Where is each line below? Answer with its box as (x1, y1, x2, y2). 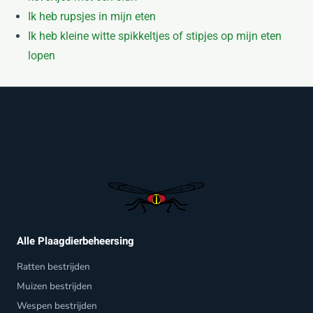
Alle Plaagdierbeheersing (17, 233, 134, 249)
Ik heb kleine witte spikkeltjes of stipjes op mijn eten (28, 29, 282, 43)
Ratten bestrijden (17, 260, 90, 274)
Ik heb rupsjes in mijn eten (28, 9, 156, 23)
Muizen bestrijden (17, 279, 92, 293)
